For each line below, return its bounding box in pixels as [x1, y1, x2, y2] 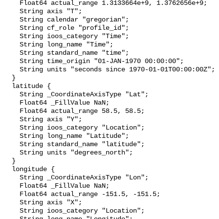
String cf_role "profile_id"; [4, 24, 20, 32]
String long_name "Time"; [4, 41, 20, 49]
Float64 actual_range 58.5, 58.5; [4, 108, 20, 115]
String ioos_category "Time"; [4, 33, 20, 41]
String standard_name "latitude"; [4, 141, 20, 149]
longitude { [4, 166, 12, 174]
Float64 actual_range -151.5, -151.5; [4, 191, 20, 198]
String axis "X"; [4, 199, 20, 207]
